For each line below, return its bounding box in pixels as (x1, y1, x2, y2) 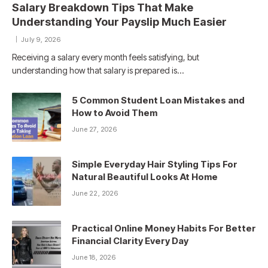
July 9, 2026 (21, 35, 60, 44)
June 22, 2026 (72, 189, 118, 198)
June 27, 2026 (72, 125, 117, 134)
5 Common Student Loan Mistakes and (72, 95, 245, 106)
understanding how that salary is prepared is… (12, 65, 184, 76)
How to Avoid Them (72, 107, 157, 119)
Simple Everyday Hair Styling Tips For (72, 159, 237, 170)
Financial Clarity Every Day (72, 235, 188, 247)
